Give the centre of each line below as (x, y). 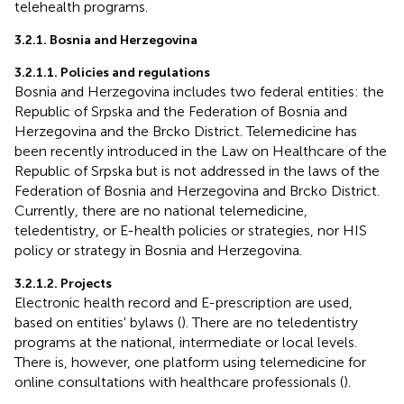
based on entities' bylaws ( (98, 322)
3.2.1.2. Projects (63, 283)
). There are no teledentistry (270, 322)
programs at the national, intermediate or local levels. (186, 342)
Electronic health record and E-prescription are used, (184, 302)
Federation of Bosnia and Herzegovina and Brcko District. (197, 190)
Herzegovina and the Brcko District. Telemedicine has (186, 131)
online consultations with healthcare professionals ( (179, 381)
